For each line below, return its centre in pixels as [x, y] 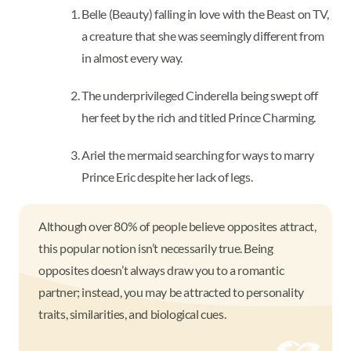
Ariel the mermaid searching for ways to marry [198, 155]
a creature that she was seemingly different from [203, 36]
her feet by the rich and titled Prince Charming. [199, 118]
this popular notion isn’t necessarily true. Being [156, 248]
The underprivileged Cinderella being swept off [200, 96]
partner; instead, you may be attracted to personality [171, 292]
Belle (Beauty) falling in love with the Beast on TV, [206, 14]
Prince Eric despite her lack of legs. [168, 177]
